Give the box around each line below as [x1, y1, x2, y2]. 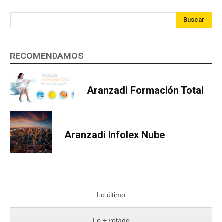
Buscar [183, 16, 204, 24]
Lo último [97, 191, 125, 199]
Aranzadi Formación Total [87, 84, 204, 96]
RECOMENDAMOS [10, 50, 84, 61]
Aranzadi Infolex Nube [64, 128, 165, 141]
